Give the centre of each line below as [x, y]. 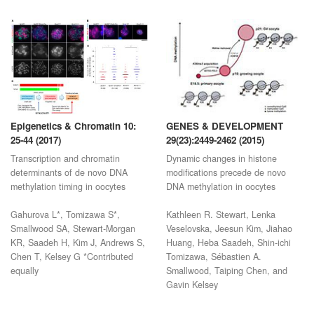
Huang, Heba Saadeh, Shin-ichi [228, 255]
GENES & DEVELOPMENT [224, 138]
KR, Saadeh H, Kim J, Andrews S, [78, 255]
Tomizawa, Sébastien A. [213, 269]
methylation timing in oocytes [68, 199]
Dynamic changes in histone [221, 171]
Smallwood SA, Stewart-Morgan [73, 241]
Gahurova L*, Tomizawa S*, [65, 227]
